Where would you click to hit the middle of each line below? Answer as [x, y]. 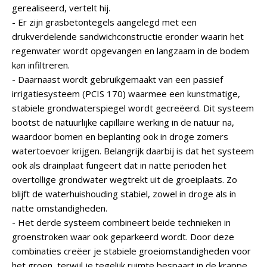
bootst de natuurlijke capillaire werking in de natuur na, [123, 122]
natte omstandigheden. [60, 208]
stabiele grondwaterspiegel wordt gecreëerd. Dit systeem [133, 108]
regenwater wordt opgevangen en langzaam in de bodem [131, 51]
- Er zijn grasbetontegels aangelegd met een [104, 22]
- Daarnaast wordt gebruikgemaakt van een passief [117, 79]
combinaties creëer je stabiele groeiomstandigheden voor [131, 251]
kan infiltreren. [41, 65]
